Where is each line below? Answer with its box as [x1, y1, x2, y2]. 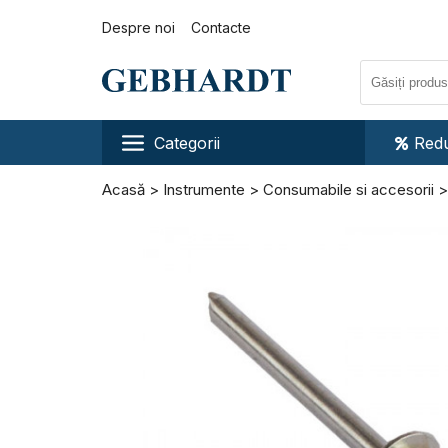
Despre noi [102, 19, 175, 36]
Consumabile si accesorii [263, 180, 434, 199]
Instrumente [163, 180, 249, 199]
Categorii [154, 132, 220, 153]
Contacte [191, 19, 251, 36]
